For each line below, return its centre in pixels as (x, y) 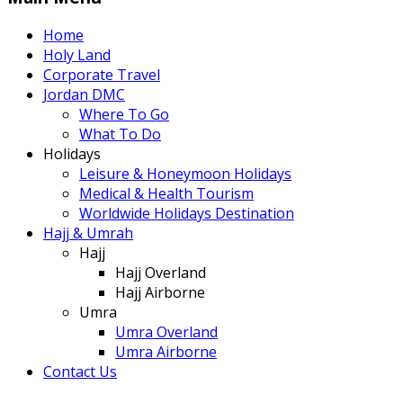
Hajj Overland (161, 272)
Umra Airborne (166, 351)
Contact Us (80, 371)
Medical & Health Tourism (166, 193)
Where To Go (124, 114)
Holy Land (77, 54)
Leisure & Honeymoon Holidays (185, 173)
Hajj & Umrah (88, 233)
